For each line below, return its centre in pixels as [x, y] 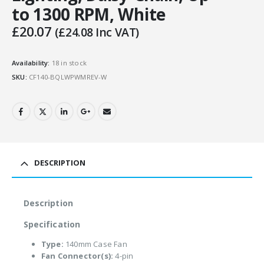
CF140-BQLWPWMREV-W [68, 77]
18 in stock [69, 63]
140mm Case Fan [95, 244]
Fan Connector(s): [77, 256]
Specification [52, 225]
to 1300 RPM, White [89, 14]
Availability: [32, 63]
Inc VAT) [116, 32]
